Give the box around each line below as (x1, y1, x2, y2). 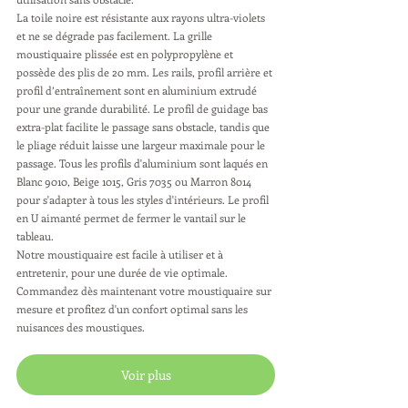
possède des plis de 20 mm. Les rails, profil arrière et (16, 65, 275, 79)
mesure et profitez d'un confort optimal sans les (16, 301, 250, 316)
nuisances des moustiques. (16, 320, 145, 334)
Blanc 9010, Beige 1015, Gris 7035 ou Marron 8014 (16, 174, 254, 189)
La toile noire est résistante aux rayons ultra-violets (16, 10, 268, 25)
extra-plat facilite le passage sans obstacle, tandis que (16, 119, 272, 134)
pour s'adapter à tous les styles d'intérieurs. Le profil (16, 192, 271, 207)
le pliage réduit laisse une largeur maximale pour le (16, 138, 268, 152)
